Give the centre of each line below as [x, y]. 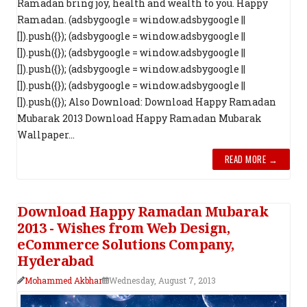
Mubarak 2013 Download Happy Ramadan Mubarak [139, 119]
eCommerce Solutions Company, [125, 245]
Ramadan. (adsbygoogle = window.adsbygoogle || [131, 20]
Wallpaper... [46, 135]
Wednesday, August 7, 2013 [162, 281]
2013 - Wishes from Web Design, [123, 228]
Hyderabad [56, 261]
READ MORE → [251, 159]
